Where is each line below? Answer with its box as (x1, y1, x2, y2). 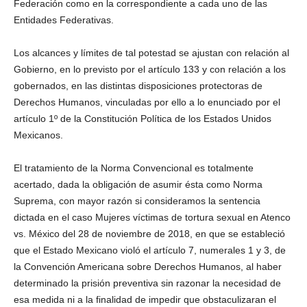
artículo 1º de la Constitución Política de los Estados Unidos (14, 113, 271, 124)
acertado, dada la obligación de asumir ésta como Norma (14, 179, 262, 190)
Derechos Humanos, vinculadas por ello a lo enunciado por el (14, 97, 280, 108)
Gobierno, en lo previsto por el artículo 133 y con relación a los (14, 64, 286, 75)
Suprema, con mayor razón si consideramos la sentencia (14, 195, 260, 206)
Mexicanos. (14, 130, 63, 140)
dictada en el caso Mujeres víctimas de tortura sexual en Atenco (14, 212, 291, 223)
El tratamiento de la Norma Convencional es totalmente (14, 162, 254, 173)
